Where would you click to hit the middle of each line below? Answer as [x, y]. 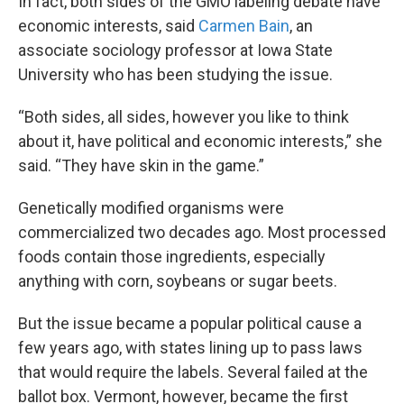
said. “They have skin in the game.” [141, 166]
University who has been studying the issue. [175, 75]
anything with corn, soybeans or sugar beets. [178, 281]
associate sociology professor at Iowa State [175, 50]
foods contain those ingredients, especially [172, 257]
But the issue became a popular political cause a [190, 324]
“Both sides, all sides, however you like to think [184, 117]
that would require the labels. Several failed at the [193, 372]
